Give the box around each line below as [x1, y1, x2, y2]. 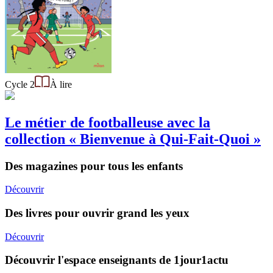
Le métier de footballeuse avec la [5, 114, 210, 130]
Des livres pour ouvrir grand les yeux [5, 206, 190, 219]
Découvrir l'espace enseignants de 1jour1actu [5, 253, 229, 267]
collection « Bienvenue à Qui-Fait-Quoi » [5, 130, 261, 147]
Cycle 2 [5, 79, 35, 90]
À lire [50, 79, 72, 90]
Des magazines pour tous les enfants [5, 159, 183, 172]
